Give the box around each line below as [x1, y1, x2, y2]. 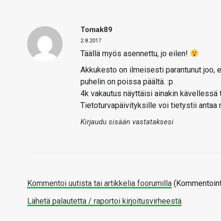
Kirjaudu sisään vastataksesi [80, 117, 174, 127]
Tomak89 [80, 25, 112, 35]
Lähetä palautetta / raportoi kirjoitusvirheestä [27, 196, 182, 206]
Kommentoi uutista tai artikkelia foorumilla [27, 179, 172, 188]
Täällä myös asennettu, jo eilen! [80, 49, 190, 59]
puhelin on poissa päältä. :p [80, 77, 173, 87]
